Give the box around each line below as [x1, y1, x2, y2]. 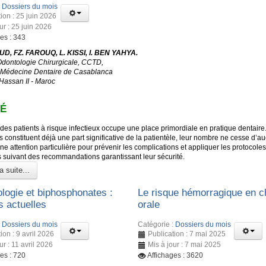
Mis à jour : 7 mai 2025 [148, 240, 221, 249]
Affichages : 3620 [147, 251, 204, 260]
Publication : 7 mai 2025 [148, 230, 226, 239]
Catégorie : [138, 220, 176, 229]
